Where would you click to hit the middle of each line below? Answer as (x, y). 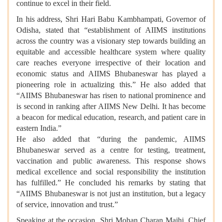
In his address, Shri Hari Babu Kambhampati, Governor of (111, 19)
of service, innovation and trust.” (67, 204)
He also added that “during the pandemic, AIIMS (111, 139)
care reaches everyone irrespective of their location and (111, 62)
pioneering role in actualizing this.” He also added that (111, 84)
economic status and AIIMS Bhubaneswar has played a (111, 73)
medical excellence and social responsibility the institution (111, 171)
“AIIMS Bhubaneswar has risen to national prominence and (111, 95)
